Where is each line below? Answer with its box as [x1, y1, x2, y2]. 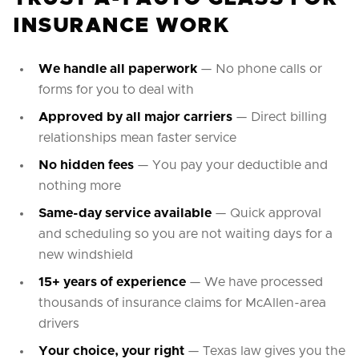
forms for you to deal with [38, 83, 194, 96]
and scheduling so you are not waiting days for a [38, 228, 333, 240]
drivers [38, 317, 79, 330]
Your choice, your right [38, 345, 184, 357]
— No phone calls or [197, 63, 322, 75]
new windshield [38, 248, 133, 261]
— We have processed [186, 276, 323, 288]
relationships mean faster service [38, 131, 236, 144]
